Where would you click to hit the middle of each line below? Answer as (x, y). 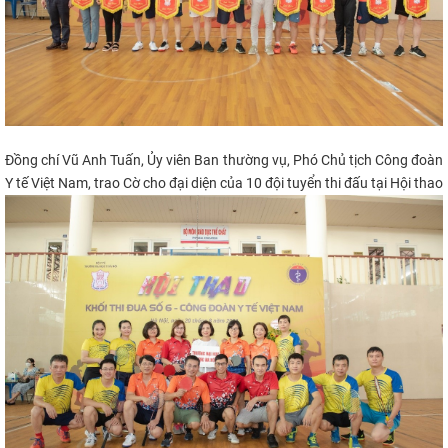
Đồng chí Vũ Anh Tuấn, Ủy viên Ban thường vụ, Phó (161, 160)
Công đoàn (407, 160)
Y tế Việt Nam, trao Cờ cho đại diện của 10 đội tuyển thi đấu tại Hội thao (224, 183)
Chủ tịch (344, 160)
